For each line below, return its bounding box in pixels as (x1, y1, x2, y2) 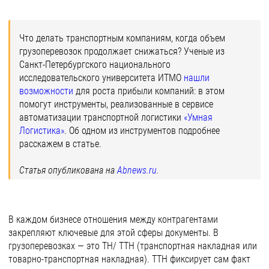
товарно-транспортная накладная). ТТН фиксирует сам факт (8, 253, 250, 265)
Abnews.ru (117, 165, 157, 176)
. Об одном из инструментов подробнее (64, 125, 220, 136)
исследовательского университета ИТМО (19, 72, 184, 83)
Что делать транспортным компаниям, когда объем (19, 32, 225, 44)
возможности (19, 85, 73, 97)
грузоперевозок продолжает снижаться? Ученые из (19, 46, 225, 57)
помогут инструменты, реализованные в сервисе (19, 98, 213, 110)
